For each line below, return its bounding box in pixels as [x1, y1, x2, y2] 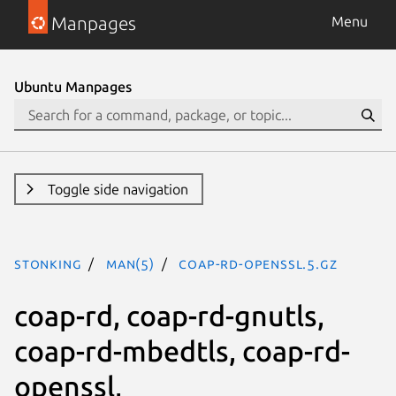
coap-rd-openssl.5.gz [179, 255, 338, 271]
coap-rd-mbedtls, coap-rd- [14, 334, 350, 367]
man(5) [106, 255, 155, 271]
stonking [14, 255, 82, 271]
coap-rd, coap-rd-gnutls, [14, 299, 324, 331]
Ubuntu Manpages [14, 79, 132, 95]
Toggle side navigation [47, 181, 188, 197]
